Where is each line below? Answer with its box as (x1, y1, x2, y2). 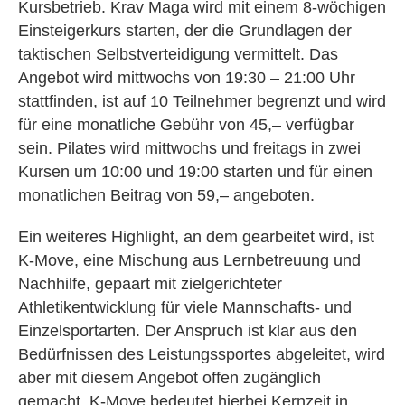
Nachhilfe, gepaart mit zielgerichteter (18, 275, 282, 293)
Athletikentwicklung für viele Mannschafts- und (18, 298, 352, 316)
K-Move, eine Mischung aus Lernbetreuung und (18, 251, 361, 269)
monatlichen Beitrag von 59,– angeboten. (18, 186, 315, 204)
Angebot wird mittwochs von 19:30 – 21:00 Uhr (18, 69, 355, 87)
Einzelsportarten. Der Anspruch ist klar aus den (18, 322, 357, 340)
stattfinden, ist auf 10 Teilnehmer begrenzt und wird (18, 92, 386, 110)
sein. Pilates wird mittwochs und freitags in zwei (18, 139, 361, 157)
